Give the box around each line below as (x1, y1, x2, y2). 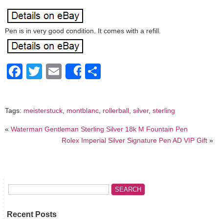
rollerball (103, 107, 129, 115)
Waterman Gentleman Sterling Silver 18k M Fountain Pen (11, 125, 188, 133)
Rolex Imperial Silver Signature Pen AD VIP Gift (61, 136, 207, 144)
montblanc (66, 107, 99, 115)
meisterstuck (23, 107, 63, 115)
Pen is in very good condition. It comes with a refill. (5, 27, 161, 35)
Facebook (22, 63, 92, 80)
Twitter (42, 63, 88, 80)
